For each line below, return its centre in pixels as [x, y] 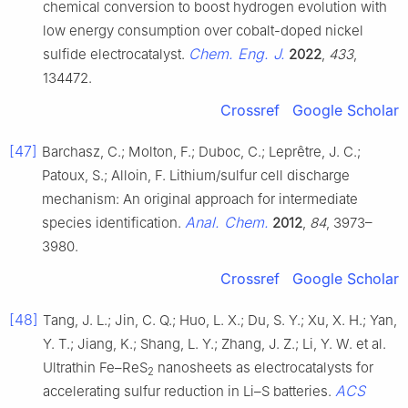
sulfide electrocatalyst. [116, 54]
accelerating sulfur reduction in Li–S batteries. [189, 391]
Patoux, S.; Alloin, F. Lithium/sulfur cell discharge [196, 175]
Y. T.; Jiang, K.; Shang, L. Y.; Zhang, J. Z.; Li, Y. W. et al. [214, 343]
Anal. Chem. [227, 222]
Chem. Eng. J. [237, 53]
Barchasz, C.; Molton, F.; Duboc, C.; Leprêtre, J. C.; [201, 151]
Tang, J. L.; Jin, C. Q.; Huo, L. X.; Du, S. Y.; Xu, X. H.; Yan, [220, 320]
